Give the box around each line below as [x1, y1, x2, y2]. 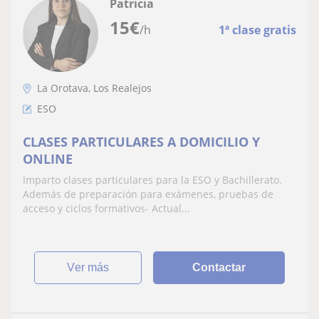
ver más [75, 261, 110, 273]
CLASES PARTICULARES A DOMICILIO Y [23, 132, 260, 150]
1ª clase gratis [219, 21, 296, 38]
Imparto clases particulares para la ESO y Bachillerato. [23, 172, 282, 187]
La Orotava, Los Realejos [37, 80, 152, 95]
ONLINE [23, 150, 73, 167]
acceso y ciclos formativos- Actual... [23, 201, 190, 215]
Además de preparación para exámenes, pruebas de [23, 187, 273, 201]
